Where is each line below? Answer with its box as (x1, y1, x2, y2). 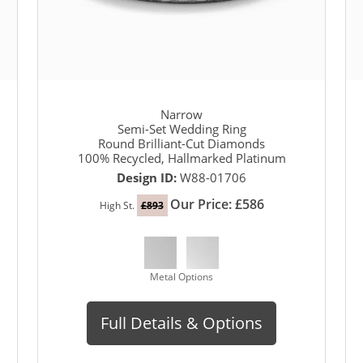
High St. (99, 198, 137, 212)
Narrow (160, 105, 203, 122)
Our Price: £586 (169, 194, 264, 213)
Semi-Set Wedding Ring (117, 120, 246, 137)
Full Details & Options (100, 311, 263, 334)
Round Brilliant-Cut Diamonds (98, 135, 265, 152)
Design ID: (117, 169, 180, 186)
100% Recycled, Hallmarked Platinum (77, 149, 286, 166)
